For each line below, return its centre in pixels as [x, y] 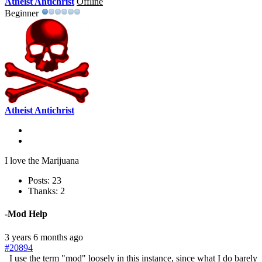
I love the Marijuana [42, 161]
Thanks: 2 [46, 191]
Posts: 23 [45, 181]
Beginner [22, 13]
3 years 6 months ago [44, 237]
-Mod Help [26, 214]
